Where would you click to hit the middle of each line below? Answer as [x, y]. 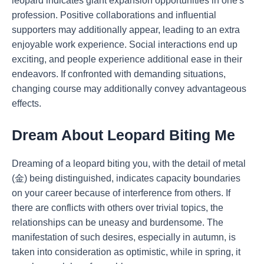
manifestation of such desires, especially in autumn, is [124, 237]
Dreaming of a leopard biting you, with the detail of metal [129, 163]
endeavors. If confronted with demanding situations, [119, 74]
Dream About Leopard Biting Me [123, 135]
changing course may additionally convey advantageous [129, 88]
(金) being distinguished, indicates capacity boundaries [126, 178]
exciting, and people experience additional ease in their [127, 59]
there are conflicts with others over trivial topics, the [118, 207]
